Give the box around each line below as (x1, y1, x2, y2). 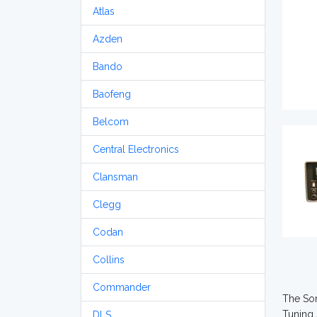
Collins (93, 254, 125, 265)
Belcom (93, 116, 129, 127)
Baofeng (93, 88, 131, 100)
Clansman (93, 171, 138, 183)
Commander (93, 282, 151, 293)
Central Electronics (93, 144, 179, 155)
